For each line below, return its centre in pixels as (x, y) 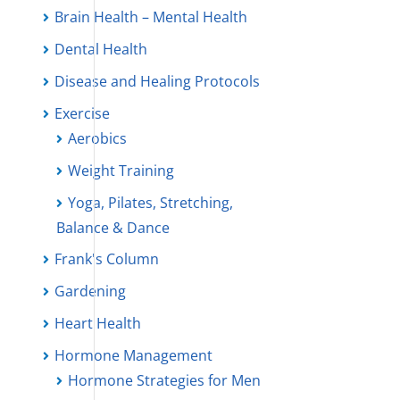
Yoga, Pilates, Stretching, (150, 203)
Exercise (82, 113)
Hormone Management (133, 355)
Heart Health (97, 323)
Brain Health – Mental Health (150, 17)
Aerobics (97, 138)
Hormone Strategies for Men (164, 380)
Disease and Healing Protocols (157, 81)
